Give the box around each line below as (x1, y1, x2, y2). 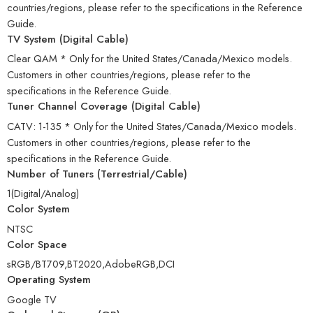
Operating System (7, 272, 91, 288)
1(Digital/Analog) (7, 186, 79, 201)
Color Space (7, 236, 67, 252)
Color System (7, 201, 70, 217)
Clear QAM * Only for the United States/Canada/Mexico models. (7, 51, 292, 66)
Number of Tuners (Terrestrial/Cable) (7, 166, 187, 182)
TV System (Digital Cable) (7, 31, 129, 47)
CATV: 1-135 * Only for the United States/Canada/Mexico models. (7, 118, 296, 133)
